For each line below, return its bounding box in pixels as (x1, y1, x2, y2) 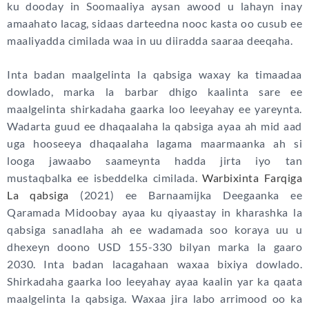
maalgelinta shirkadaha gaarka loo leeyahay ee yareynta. (7, 102, 302, 116)
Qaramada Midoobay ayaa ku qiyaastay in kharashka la (7, 206, 302, 219)
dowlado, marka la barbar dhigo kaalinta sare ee (7, 85, 302, 99)
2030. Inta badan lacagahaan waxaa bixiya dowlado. (7, 257, 302, 271)
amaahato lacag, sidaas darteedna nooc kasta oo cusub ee (7, 17, 302, 30)
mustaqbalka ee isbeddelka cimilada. (7, 171, 203, 185)
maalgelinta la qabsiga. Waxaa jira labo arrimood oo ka (7, 292, 302, 306)
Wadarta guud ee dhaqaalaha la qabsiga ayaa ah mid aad (7, 119, 302, 133)
